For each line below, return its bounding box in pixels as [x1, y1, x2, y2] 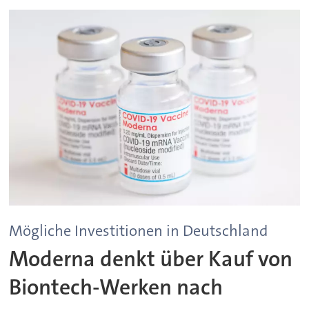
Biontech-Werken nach [9, 272, 223, 301]
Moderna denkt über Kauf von [9, 244, 293, 273]
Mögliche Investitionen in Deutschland [9, 221, 268, 241]
